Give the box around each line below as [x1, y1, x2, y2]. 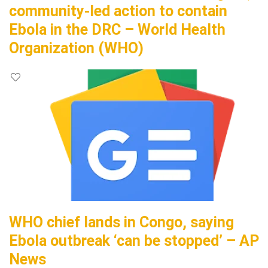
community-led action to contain [9, 2, 227, 20]
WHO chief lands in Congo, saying [9, 214, 234, 231]
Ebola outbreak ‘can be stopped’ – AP [9, 232, 259, 249]
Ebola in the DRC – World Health [9, 21, 226, 38]
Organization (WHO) [9, 39, 144, 57]
